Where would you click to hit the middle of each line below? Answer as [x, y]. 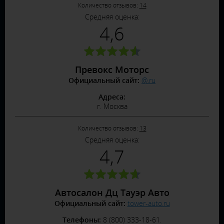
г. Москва [112, 106]
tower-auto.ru [148, 203]
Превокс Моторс [112, 69]
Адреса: [112, 97]
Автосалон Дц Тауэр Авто [112, 192]
